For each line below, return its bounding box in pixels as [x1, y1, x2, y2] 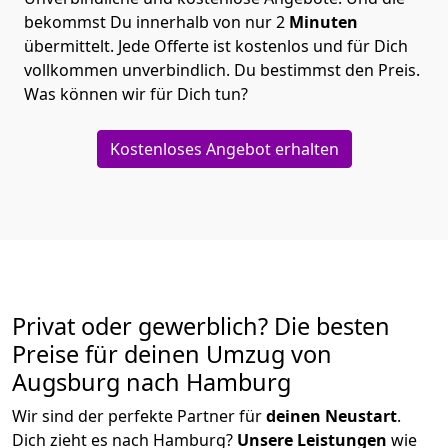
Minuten [289, 11, 358, 34]
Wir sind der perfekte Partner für [12, 405, 266, 428]
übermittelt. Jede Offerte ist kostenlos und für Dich [24, 35, 408, 58]
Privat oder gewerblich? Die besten [12, 310, 390, 343]
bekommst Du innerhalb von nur [24, 11, 272, 34]
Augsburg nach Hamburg [12, 366, 291, 399]
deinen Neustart [266, 405, 397, 428]
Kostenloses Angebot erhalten [109, 138, 339, 161]
